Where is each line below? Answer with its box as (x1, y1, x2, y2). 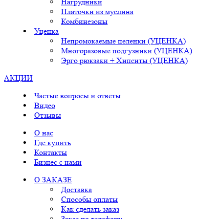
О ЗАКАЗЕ (34, 175, 72, 185)
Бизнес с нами (34, 157, 82, 167)
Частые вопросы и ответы (34, 91, 121, 101)
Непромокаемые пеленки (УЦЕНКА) (61, 36, 186, 46)
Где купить (34, 138, 71, 148)
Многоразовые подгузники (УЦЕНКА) (61, 46, 192, 56)
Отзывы (34, 110, 61, 120)
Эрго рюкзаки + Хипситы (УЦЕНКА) (61, 56, 188, 66)
